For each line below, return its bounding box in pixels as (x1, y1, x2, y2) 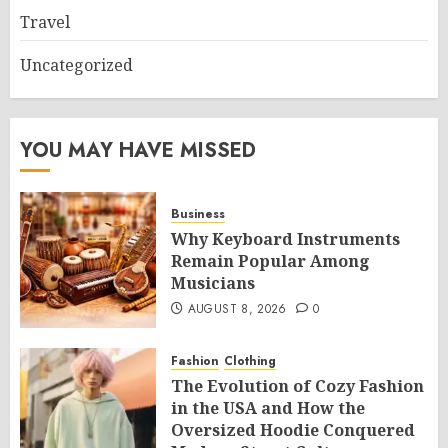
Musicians (171, 272, 255, 294)
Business (171, 205, 225, 223)
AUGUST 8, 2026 (187, 300, 287, 318)
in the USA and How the (171, 397, 365, 419)
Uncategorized (20, 54, 133, 76)
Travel (20, 11, 70, 33)
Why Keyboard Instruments (171, 228, 400, 250)
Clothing (224, 352, 276, 370)
